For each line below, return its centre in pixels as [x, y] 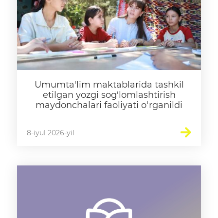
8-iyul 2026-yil [51, 133]
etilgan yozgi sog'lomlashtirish [109, 95]
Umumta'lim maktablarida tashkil [109, 85]
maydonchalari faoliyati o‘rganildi [109, 105]
